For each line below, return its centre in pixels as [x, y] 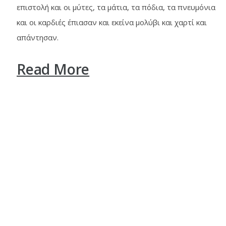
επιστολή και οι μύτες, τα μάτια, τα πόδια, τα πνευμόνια [116, 7]
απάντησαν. [38, 38]
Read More [53, 69]
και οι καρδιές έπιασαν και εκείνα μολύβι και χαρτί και [112, 22]
